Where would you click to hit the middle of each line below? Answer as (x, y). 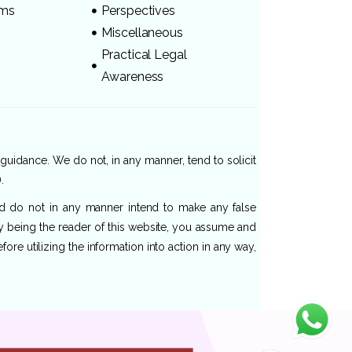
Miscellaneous (142, 32)
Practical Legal (144, 54)
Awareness (133, 76)
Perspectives (139, 10)
